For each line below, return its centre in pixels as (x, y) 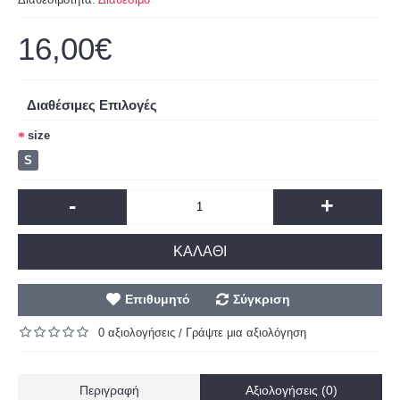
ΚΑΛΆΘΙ (200, 251)
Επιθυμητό (157, 299)
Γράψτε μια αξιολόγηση (246, 332)
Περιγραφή (109, 390)
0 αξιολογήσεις (137, 332)
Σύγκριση (261, 299)
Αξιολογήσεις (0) (291, 390)
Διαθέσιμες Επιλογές (92, 104)
